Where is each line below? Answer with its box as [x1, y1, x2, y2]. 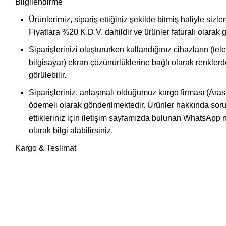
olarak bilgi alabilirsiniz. [29, 126, 113, 135]
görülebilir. [29, 70, 66, 79]
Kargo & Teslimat [15, 143, 76, 152]
